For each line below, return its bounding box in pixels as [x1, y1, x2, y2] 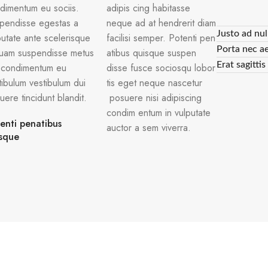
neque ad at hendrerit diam [106, 16, 217, 31]
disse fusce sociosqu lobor [106, 61, 216, 75]
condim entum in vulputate [106, 106, 211, 120]
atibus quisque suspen [106, 46, 197, 60]
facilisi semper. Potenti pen [106, 31, 216, 45]
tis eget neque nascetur [106, 76, 203, 90]
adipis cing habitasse [106, 1, 191, 16]
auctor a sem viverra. [106, 121, 191, 135]
